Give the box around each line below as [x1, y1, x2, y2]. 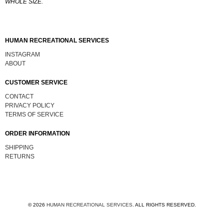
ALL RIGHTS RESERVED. [135, 202, 196, 208]
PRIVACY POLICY [5, 102, 54, 109]
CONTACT [5, 93, 33, 100]
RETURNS [5, 153, 34, 160]
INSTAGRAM [5, 51, 40, 58]
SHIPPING [5, 144, 33, 151]
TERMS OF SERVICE [5, 111, 63, 118]
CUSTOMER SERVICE [5, 79, 67, 86]
